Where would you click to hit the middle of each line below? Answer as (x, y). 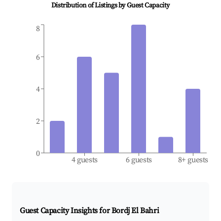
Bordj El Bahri (135, 211)
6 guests (139, 160)
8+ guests (193, 160)
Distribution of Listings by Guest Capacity (110, 6)
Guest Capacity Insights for (66, 211)
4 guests (85, 160)
